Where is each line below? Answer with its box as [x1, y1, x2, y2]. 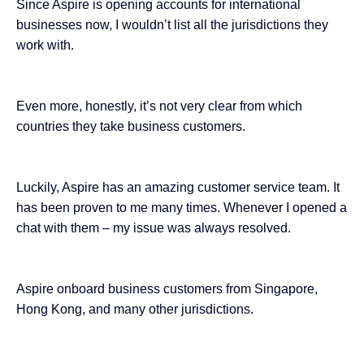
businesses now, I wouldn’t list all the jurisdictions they [16, 18, 328, 32]
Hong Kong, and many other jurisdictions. [16, 302, 253, 317]
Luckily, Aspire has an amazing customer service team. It [16, 180, 340, 195]
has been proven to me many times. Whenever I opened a [16, 201, 347, 215]
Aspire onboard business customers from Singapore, [16, 282, 318, 297]
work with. [16, 38, 74, 53]
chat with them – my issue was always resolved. [16, 221, 291, 236]
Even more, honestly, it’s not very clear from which [16, 99, 302, 114]
